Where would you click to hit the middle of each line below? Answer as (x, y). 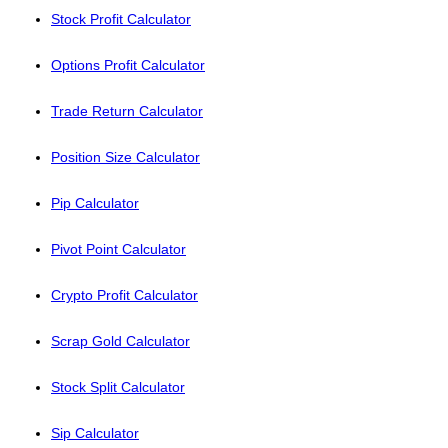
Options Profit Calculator (128, 65)
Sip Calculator (95, 433)
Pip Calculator (95, 203)
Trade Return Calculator (127, 111)
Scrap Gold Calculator (120, 341)
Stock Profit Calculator (121, 19)
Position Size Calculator (125, 157)
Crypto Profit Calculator (124, 295)
